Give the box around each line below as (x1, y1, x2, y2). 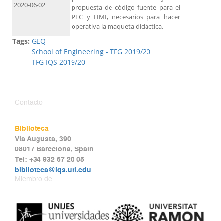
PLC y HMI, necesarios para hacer (72, 12, 180, 22)
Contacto (15, 99, 43, 107)
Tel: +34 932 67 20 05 (15, 156, 84, 164)
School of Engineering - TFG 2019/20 (32, 47, 150, 57)
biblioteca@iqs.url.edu (15, 167, 91, 174)
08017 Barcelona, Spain (15, 146, 94, 153)
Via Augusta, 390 (15, 136, 71, 143)
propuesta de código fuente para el (72, 3, 180, 12)
